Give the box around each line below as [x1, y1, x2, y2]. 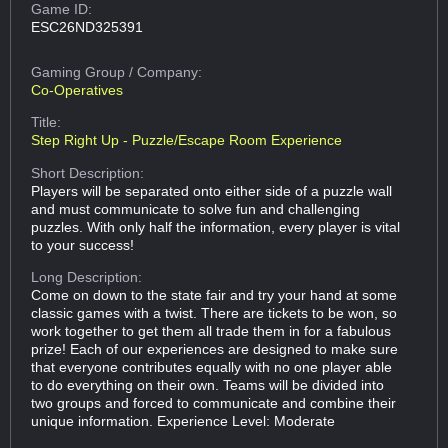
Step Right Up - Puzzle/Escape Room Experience [31, 132, 343, 149]
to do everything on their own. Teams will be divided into [31, 376, 385, 393]
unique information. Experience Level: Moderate [31, 412, 336, 429]
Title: [31, 114, 62, 131]
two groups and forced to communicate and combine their [31, 394, 397, 411]
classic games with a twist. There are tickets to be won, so [31, 304, 398, 321]
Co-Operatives [31, 81, 124, 98]
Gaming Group [31, 63, 130, 80]
